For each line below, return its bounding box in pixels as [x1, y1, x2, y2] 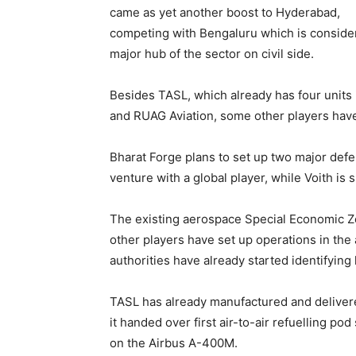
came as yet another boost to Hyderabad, [110, 5, 340, 20]
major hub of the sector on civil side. [110, 46, 314, 61]
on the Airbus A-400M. [110, 335, 238, 350]
